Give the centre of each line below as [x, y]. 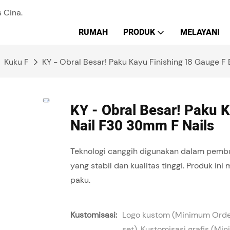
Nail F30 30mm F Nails [142, 126]
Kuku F [16, 62]
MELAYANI [200, 32]
